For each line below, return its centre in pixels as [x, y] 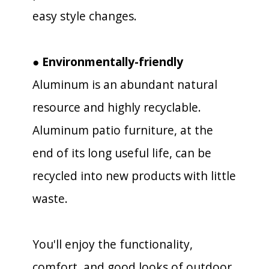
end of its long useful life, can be [122, 153]
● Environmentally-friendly [108, 61]
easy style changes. [85, 16]
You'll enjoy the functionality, [113, 244]
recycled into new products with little [134, 175]
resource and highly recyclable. [117, 107]
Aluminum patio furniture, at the [123, 130]
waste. [50, 198]
